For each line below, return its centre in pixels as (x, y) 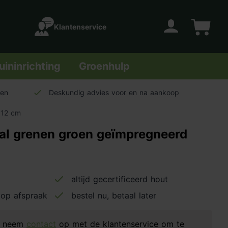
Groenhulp (104, 66)
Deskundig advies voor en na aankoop (114, 92)
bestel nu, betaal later (114, 195)
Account (166, 40)
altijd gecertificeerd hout (120, 179)
